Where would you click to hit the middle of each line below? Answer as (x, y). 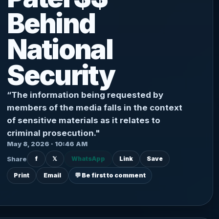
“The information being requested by (85, 95)
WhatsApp (88, 159)
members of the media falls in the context (95, 108)
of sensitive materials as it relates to (84, 120)
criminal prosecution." (54, 133)
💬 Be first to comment (110, 175)
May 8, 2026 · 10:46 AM (47, 144)
